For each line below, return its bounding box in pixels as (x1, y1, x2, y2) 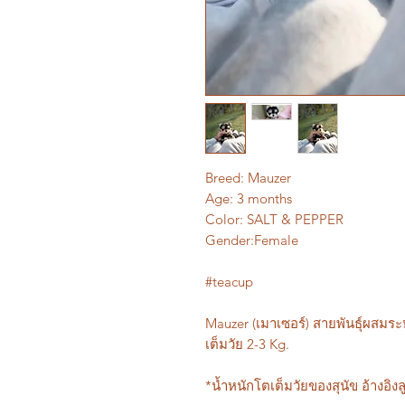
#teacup (205, 272, 257, 290)
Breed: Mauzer (205, 168, 291, 186)
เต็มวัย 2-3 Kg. (205, 334, 289, 353)
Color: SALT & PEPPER (205, 210, 344, 228)
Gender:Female (205, 231, 298, 249)
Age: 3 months (205, 189, 292, 207)
